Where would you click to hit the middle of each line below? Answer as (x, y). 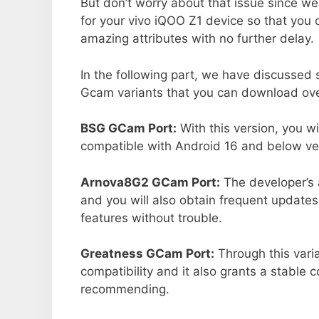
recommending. (125, 289)
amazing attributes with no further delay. (197, 39)
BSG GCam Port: (129, 129)
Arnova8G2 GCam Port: (150, 182)
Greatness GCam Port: (147, 254)
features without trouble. (151, 218)
